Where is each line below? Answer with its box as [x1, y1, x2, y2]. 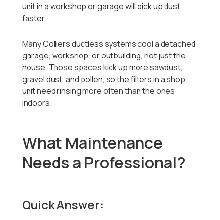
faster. [22, 13, 47, 24]
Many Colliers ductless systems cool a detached [22, 38, 196, 50]
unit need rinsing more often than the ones [22, 85, 175, 97]
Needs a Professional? [22, 152, 186, 174]
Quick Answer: [22, 196, 104, 213]
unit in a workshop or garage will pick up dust [22, 1, 181, 12]
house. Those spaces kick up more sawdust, [22, 62, 183, 73]
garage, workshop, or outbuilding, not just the [22, 50, 186, 61]
